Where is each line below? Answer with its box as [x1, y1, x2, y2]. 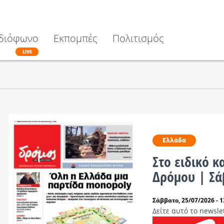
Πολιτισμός [112, 31, 164, 45]
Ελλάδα [162, 135, 186, 144]
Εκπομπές [53, 31, 97, 45]
